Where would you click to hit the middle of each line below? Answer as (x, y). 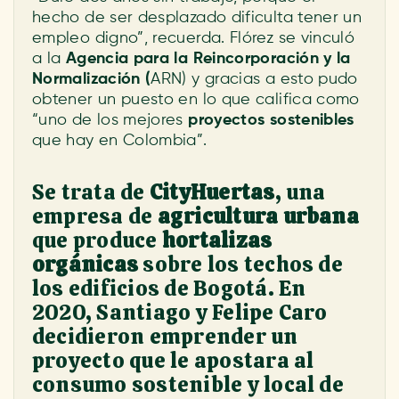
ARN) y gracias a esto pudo (254, 79)
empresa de (95, 216)
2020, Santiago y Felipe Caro (180, 312)
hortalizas (215, 240)
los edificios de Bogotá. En (169, 288)
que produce (95, 240)
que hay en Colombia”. (120, 141)
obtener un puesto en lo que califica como (196, 100)
